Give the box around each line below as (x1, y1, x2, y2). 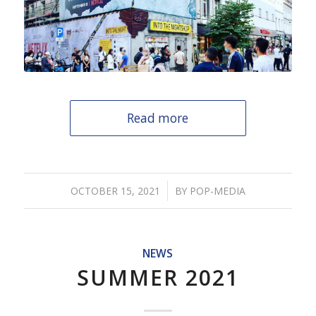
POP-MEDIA (189, 183, 245, 197)
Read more (127, 109, 189, 126)
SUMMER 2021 (76, 262, 239, 292)
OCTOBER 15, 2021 (70, 183, 160, 197)
